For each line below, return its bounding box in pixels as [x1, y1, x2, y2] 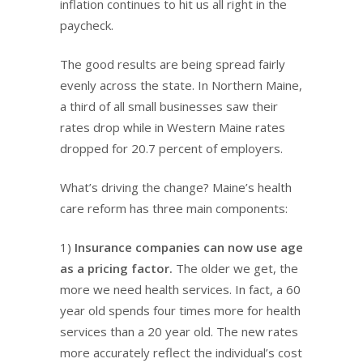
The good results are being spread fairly [60, 56, 285, 72]
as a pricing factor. [60, 260, 173, 276]
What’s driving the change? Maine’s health [60, 179, 292, 195]
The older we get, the [173, 260, 298, 276]
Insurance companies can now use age [75, 239, 303, 255]
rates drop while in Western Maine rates [60, 119, 285, 135]
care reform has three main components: [60, 200, 288, 216]
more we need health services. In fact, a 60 [60, 281, 301, 297]
